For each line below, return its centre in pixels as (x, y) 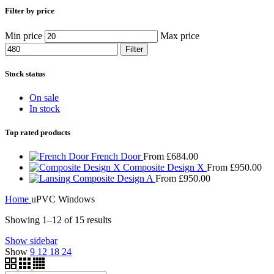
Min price (24, 35)
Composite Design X (165, 168)
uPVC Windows (63, 199)
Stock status (25, 73)
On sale (44, 97)
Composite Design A (114, 179)
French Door (117, 157)
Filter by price (30, 11)
